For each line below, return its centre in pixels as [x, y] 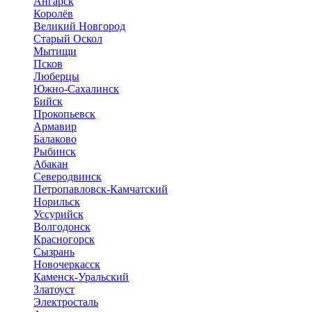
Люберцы [56, 77]
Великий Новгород [79, 26]
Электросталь [66, 302]
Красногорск [64, 240]
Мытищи [55, 52]
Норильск [57, 202]
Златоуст [54, 290]
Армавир [55, 127]
